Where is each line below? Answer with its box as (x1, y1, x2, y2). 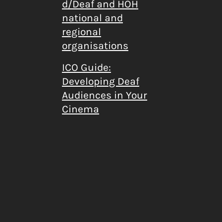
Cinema (62, 103, 99, 115)
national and (62, 11, 123, 24)
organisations (62, 39, 128, 52)
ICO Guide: (62, 61, 111, 73)
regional (62, 25, 101, 38)
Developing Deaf (62, 75, 139, 87)
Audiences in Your (62, 89, 147, 101)
